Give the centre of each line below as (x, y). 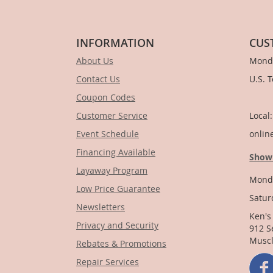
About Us (95, 61)
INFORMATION (115, 43)
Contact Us (98, 79)
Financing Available (116, 152)
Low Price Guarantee (118, 189)
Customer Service (112, 116)
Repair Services (108, 262)
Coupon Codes (106, 97)
